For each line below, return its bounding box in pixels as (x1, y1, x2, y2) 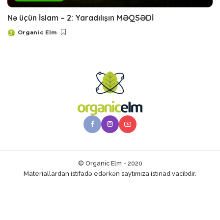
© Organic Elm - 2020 (78, 160, 142, 167)
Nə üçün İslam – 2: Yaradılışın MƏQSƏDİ (7, 13, 154, 23)
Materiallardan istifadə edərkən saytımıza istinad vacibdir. (24, 170, 196, 178)
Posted (7, 32, 30, 40)
